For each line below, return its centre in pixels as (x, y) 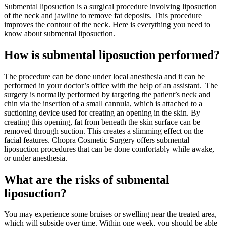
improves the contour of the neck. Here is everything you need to (107, 24)
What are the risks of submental (87, 179)
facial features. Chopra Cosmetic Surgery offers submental (97, 140)
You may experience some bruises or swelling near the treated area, (110, 214)
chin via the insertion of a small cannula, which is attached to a (103, 103)
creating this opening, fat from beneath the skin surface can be (102, 122)
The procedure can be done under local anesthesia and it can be (104, 76)
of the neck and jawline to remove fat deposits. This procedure (103, 15)
